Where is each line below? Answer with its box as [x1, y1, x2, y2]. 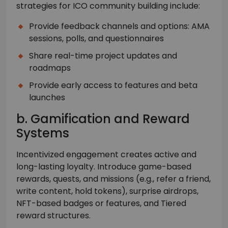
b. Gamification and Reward [16, 110, 190, 128]
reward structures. [16, 210, 91, 222]
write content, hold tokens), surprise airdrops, [16, 185, 198, 197]
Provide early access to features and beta [29, 79, 197, 92]
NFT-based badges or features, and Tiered [16, 197, 186, 210]
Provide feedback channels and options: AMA [29, 20, 210, 33]
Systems [16, 125, 69, 142]
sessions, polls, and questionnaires [29, 33, 164, 45]
